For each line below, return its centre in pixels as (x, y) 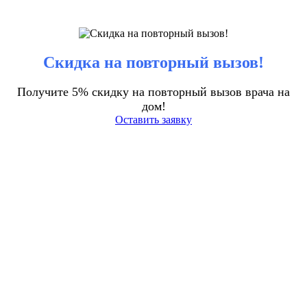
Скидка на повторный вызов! (153, 62)
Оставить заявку (153, 120)
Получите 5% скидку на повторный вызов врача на (153, 92)
